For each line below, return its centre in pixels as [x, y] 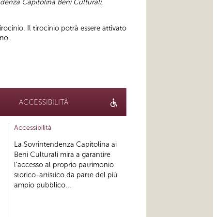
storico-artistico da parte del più [66, 175]
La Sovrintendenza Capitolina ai [65, 144]
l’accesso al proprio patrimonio [64, 164]
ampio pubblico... [42, 185]
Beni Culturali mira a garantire [62, 154]
